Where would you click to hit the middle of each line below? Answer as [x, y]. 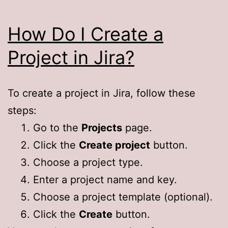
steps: [22, 110]
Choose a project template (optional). [123, 197]
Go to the [57, 127]
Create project [115, 145]
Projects [102, 127]
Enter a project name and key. [105, 179]
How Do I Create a [85, 34]
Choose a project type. [88, 162]
